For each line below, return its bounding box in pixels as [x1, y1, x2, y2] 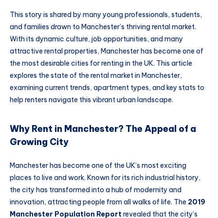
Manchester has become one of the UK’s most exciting [10, 161, 186, 170]
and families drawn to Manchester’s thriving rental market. [10, 22, 196, 31]
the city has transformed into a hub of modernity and [10, 185, 182, 194]
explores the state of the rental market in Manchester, [10, 71, 182, 80]
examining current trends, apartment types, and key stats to [10, 83, 204, 92]
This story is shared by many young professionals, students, [10, 10, 202, 19]
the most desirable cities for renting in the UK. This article [10, 58, 192, 68]
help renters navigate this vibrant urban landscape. [10, 95, 173, 104]
